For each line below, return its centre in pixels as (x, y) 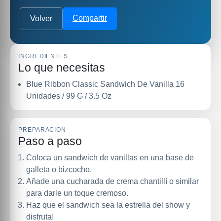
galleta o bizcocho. (59, 169)
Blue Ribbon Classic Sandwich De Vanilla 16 (105, 84)
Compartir (90, 18)
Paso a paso (50, 141)
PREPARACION (42, 130)
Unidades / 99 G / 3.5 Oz (69, 96)
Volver (41, 18)
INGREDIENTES (43, 56)
